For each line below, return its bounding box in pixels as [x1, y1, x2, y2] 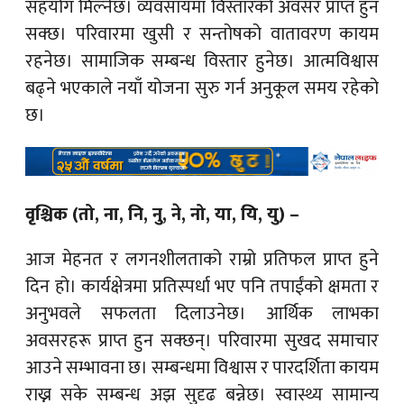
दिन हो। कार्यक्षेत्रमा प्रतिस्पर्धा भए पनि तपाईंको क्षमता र [25, 271, 379, 302]
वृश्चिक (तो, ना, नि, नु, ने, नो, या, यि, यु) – [25, 198, 299, 230]
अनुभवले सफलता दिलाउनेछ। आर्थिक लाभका [25, 298, 379, 329]
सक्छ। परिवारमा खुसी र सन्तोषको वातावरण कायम [25, 18, 379, 50]
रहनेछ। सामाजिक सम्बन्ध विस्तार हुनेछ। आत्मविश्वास [25, 45, 379, 77]
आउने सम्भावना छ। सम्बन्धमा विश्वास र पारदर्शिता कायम [25, 352, 379, 383]
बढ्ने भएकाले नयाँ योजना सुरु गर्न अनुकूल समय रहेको [25, 72, 379, 104]
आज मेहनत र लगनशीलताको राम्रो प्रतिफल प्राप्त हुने [25, 243, 379, 275]
